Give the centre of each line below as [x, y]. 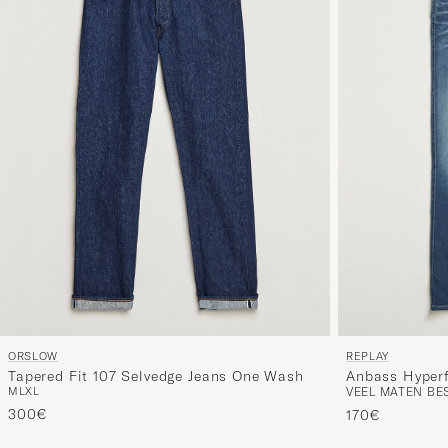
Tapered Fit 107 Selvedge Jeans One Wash [156, 376]
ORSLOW [33, 356]
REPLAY [367, 356]
